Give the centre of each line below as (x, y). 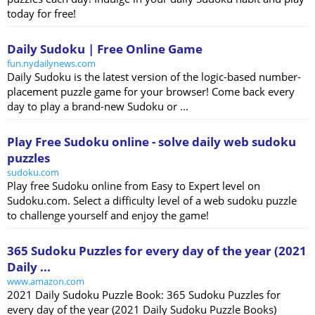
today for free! (41, 14)
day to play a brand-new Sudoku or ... (98, 107)
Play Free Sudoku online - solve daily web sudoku (152, 142)
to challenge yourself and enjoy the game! (108, 216)
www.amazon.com (46, 282)
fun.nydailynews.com (51, 64)
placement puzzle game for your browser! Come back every (151, 92)
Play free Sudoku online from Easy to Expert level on (134, 186)
